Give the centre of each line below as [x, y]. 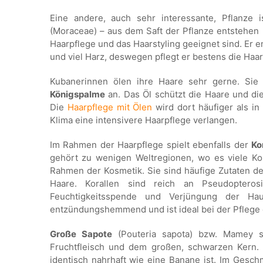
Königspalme [77, 94]
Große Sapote [81, 234]
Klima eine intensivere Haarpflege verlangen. [143, 120]
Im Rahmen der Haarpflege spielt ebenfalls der [151, 144]
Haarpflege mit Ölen [110, 107]
